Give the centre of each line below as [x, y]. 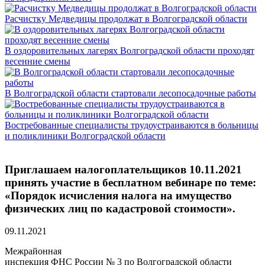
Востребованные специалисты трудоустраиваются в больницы [132, 125]
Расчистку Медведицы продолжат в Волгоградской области [126, 19]
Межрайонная [33, 251]
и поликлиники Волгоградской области [85, 136]
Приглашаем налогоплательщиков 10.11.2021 [123, 169]
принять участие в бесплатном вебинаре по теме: [130, 182]
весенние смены [38, 61]
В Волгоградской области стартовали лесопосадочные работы [130, 93]
